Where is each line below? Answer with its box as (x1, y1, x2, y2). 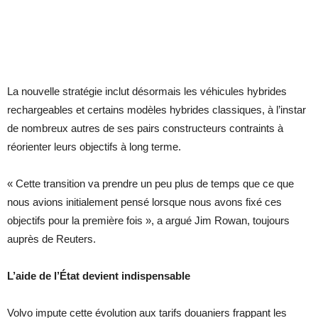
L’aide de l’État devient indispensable (7, 270, 190, 283)
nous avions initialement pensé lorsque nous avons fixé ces (7, 196, 282, 209)
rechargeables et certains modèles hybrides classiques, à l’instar (7, 104, 306, 116)
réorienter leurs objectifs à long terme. (7, 141, 181, 153)
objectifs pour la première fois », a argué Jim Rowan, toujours (7, 214, 290, 227)
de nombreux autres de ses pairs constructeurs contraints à (7, 122, 283, 135)
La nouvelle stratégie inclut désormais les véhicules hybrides (7, 85, 287, 98)
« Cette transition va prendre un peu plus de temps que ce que (7, 177, 294, 190)
